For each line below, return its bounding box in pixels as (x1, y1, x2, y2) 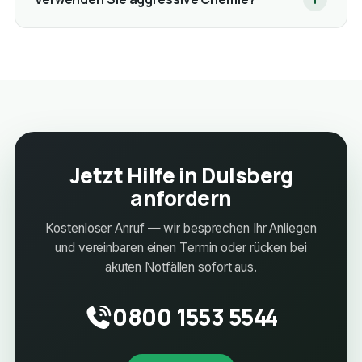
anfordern (130, 183, 232, 213)
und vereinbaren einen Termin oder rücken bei (55, 240, 307, 256)
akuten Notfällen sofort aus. (104, 259, 258, 276)
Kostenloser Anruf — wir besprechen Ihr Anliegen (45, 221, 317, 237)
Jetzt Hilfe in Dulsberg (69, 161, 293, 191)
